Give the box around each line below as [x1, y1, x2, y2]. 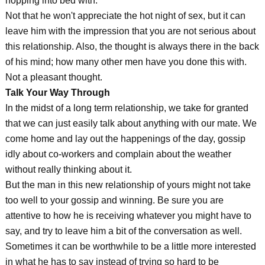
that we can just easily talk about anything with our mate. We [5, 118, 257, 128]
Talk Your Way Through [5, 88, 110, 98]
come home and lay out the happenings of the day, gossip [5, 134, 245, 144]
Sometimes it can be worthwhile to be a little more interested [5, 241, 256, 251]
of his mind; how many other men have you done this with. [5, 57, 247, 67]
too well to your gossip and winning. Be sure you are [5, 195, 224, 205]
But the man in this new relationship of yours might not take [5, 180, 251, 190]
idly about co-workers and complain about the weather [5, 149, 231, 159]
